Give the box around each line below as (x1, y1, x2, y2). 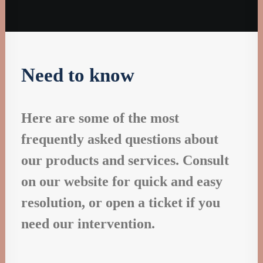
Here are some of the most (21, 110, 179, 126)
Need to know (21, 64, 134, 86)
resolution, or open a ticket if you (21, 195, 220, 210)
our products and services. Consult (21, 153, 229, 168)
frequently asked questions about (21, 131, 218, 147)
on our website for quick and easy (21, 174, 222, 189)
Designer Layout (42, 52, 114, 63)
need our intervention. (21, 216, 155, 231)
